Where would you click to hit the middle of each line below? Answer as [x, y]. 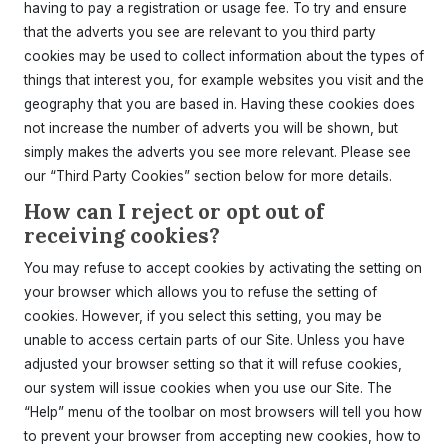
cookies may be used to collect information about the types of [224, 56]
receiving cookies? [122, 235]
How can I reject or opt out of [174, 211]
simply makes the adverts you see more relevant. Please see [217, 152]
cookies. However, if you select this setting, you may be [203, 316]
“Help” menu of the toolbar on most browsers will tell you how [223, 412]
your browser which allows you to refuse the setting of [200, 292]
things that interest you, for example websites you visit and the [224, 80]
